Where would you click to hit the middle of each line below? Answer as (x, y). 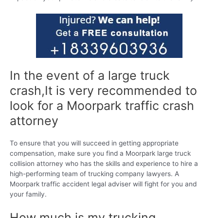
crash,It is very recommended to (103, 91)
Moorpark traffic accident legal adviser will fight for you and (103, 184)
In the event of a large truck (90, 76)
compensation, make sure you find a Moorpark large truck (100, 154)
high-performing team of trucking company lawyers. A (94, 174)
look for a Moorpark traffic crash (102, 106)
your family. (28, 194)
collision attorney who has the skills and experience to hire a (104, 164)
